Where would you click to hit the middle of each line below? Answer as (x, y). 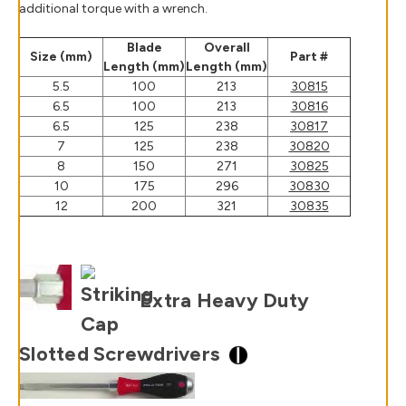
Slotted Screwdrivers (124, 353)
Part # (309, 56)
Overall (227, 47)
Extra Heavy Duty (224, 300)
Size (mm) (61, 56)
